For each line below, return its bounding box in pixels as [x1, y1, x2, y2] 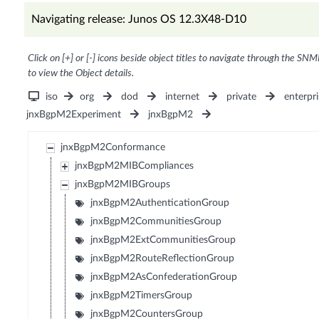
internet [165, 92, 200, 103]
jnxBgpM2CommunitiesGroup [90, 216, 222, 227]
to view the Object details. [27, 68, 134, 79]
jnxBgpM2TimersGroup [90, 291, 193, 301]
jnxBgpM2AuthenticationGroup [90, 198, 230, 209]
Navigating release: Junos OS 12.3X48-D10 [31, 14, 246, 26]
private [226, 92, 257, 103]
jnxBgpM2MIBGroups [75, 179, 171, 190]
